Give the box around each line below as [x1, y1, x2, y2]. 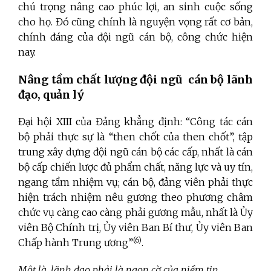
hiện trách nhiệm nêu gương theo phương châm [18, 191, 253, 203]
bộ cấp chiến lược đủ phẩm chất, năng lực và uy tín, [18, 160, 253, 173]
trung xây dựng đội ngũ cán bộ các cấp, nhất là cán [18, 145, 253, 158]
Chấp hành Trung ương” [18, 236, 133, 249]
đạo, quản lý [18, 87, 84, 102]
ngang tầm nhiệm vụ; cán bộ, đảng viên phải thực [18, 175, 253, 188]
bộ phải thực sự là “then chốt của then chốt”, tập [18, 130, 253, 143]
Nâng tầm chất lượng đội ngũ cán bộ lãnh [18, 72, 253, 87]
